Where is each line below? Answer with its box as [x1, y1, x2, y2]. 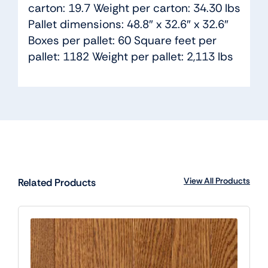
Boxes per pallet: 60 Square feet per [28, 33, 217, 48]
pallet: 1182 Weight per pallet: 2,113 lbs [28, 49, 233, 65]
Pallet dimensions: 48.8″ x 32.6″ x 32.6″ [28, 17, 229, 32]
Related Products [17, 175, 96, 189]
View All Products [184, 175, 251, 186]
